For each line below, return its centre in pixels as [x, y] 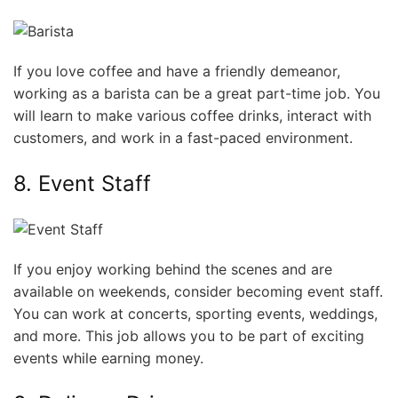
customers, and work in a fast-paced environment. [183, 138]
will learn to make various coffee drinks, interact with [192, 116]
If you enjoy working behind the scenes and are [173, 270]
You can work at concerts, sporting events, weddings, [195, 314]
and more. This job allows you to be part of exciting [189, 336]
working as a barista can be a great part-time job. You [197, 94]
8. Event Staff [82, 184]
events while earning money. [108, 358]
